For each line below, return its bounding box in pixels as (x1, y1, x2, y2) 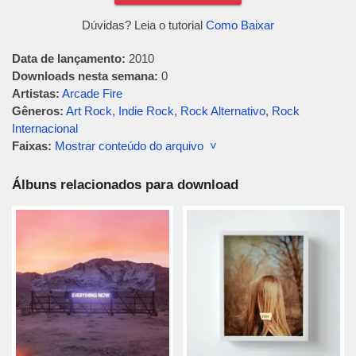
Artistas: (12, 87, 60, 100)
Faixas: (12, 139, 52, 153)
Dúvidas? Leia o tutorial (82, 18, 206, 32)
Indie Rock (118, 104, 174, 118)
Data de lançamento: (12, 52, 126, 65)
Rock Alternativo (180, 104, 265, 118)
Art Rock (66, 104, 112, 118)
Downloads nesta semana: (12, 69, 158, 83)
